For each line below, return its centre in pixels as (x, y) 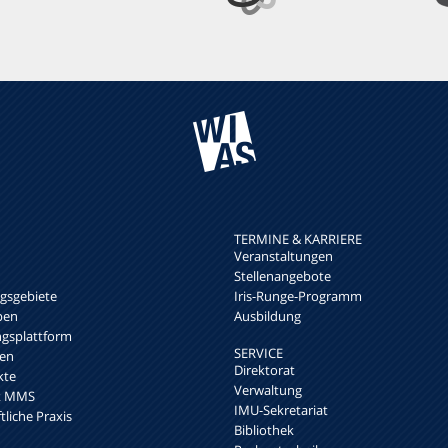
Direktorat (264, 370)
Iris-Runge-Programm (298, 296)
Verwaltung (268, 390)
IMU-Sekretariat (281, 410)
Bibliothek (264, 430)
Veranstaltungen (283, 256)
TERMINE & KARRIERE (298, 239)
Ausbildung (267, 316)
